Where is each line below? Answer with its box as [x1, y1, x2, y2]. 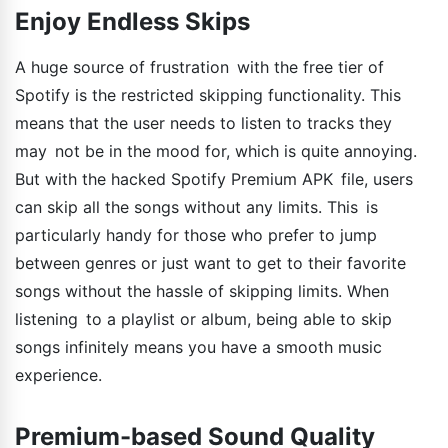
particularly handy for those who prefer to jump [15, 225, 377, 246]
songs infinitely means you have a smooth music [15, 337, 382, 358]
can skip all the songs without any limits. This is [15, 197, 378, 218]
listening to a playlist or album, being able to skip [15, 309, 392, 330]
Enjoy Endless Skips [15, 7, 250, 37]
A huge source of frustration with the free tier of [15, 57, 384, 78]
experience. [15, 365, 102, 386]
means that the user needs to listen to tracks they [15, 113, 392, 134]
